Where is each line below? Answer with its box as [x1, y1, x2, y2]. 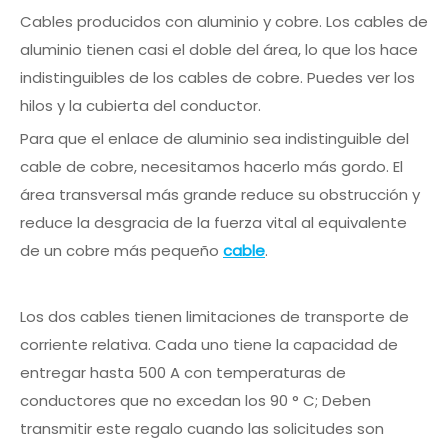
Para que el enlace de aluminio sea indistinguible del [20, 128, 409, 150]
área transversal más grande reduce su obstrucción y [20, 184, 420, 206]
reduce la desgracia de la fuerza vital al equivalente [20, 212, 407, 234]
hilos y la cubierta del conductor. [20, 95, 261, 117]
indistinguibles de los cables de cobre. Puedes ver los [20, 67, 415, 89]
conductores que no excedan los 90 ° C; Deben [20, 390, 371, 412]
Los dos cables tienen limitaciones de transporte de [20, 306, 409, 328]
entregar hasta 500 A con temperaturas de [20, 362, 346, 384]
